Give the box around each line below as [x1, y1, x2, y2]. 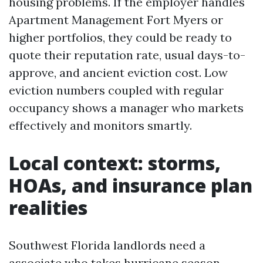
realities [9, 195, 87, 220]
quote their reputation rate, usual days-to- [9, 48, 245, 62]
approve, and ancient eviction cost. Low [9, 65, 228, 80]
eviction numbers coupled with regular [9, 83, 224, 97]
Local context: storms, [9, 150, 221, 176]
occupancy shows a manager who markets [9, 100, 244, 115]
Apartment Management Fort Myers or [9, 12, 223, 27]
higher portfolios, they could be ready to [9, 30, 232, 45]
